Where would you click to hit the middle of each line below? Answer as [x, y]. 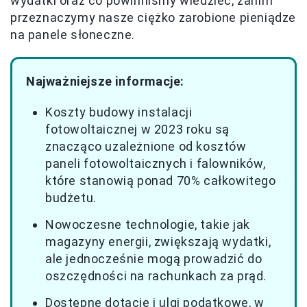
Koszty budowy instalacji [119, 112]
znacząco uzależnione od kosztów [146, 146]
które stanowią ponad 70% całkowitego [161, 180]
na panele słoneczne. [73, 34]
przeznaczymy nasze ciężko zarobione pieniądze [153, 17]
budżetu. [71, 197]
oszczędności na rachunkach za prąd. [156, 275]
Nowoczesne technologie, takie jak [148, 224]
